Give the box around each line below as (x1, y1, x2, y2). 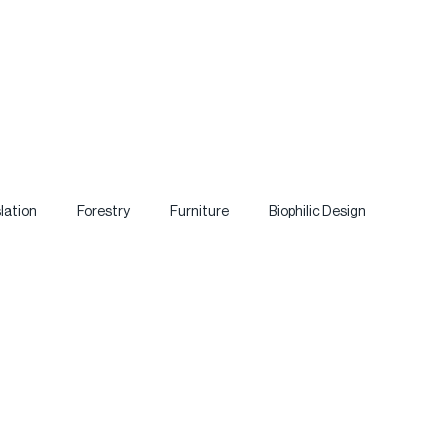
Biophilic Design (269, 204, 367, 219)
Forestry (77, 204, 131, 219)
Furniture (170, 204, 230, 219)
